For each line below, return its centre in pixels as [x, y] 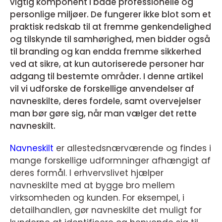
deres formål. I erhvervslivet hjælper [87, 173]
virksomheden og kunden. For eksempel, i [97, 198]
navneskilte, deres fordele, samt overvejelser [106, 101]
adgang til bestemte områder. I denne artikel [107, 76]
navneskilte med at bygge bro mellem [92, 185]
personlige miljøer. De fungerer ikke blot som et [111, 14]
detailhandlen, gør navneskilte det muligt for [106, 210]
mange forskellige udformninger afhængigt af [110, 161]
